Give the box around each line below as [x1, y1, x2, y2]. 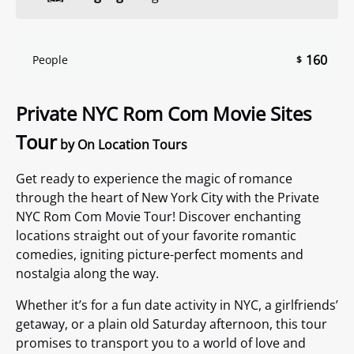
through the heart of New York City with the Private [16, 189, 319, 207]
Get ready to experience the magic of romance [16, 170, 292, 188]
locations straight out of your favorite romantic [16, 227, 296, 245]
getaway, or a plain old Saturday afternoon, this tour [16, 315, 327, 333]
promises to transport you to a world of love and [16, 334, 306, 352]
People [32, 51, 68, 67]
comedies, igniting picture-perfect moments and [16, 246, 303, 264]
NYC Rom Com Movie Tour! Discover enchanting [16, 208, 301, 226]
